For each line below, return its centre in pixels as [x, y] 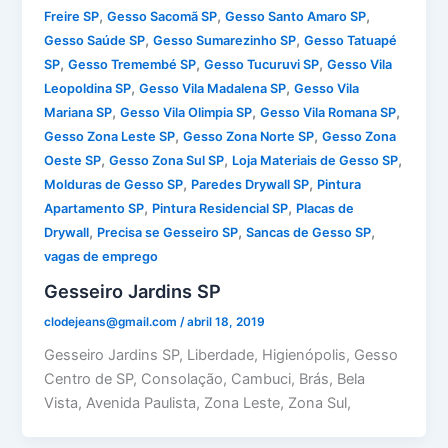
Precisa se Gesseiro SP [168, 233]
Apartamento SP [94, 209]
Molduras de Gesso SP [114, 185]
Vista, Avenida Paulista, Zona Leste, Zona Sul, [198, 402]
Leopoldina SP [88, 89]
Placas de [325, 209]
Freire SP [72, 17]
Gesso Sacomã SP [162, 17]
